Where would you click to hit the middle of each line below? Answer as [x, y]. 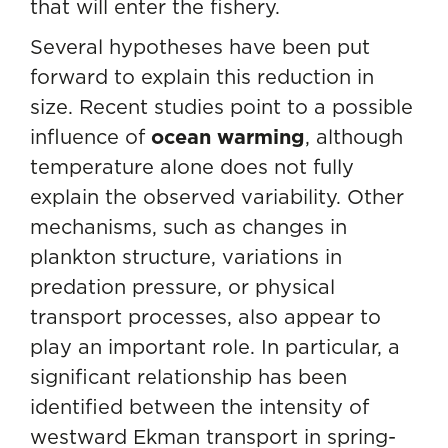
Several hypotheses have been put [200, 46]
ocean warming [228, 137]
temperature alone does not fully [192, 166]
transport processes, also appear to [205, 316]
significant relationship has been [188, 376]
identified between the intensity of [199, 406]
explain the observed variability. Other [217, 196]
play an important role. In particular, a [215, 346]
